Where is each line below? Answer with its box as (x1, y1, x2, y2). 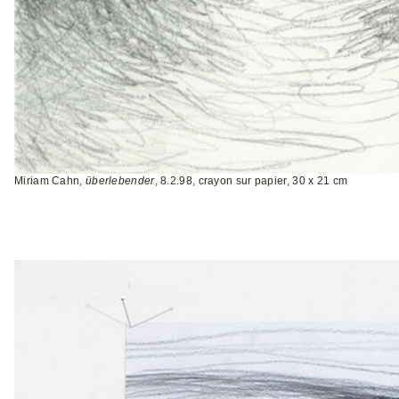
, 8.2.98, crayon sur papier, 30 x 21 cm (154, 174, 348, 187)
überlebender (85, 174, 155, 187)
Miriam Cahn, (14, 174, 85, 187)
